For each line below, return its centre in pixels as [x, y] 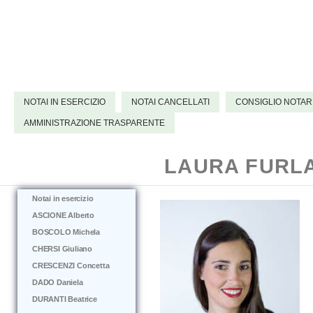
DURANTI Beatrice [65, 299]
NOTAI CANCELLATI [170, 102]
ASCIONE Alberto [63, 215]
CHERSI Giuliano [62, 249]
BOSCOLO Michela [66, 232]
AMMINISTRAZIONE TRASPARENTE [94, 123]
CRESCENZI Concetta [71, 265]
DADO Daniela [58, 282]
